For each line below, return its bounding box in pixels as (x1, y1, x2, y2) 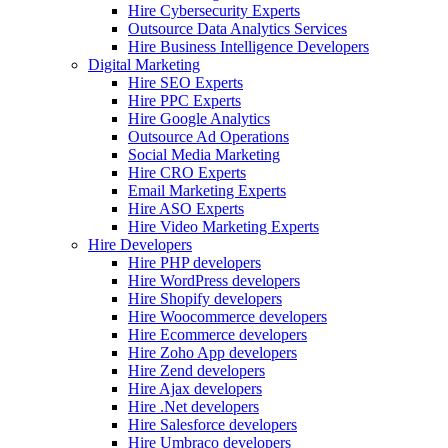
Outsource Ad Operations (128, 128, 289, 145)
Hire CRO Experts (128, 164, 246, 181)
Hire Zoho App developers (128, 344, 297, 361)
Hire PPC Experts (128, 92, 241, 109)
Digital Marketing (88, 56, 200, 73)
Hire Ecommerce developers (128, 326, 307, 343)
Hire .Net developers (128, 398, 259, 415)
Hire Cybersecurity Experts (128, 2, 300, 19)
